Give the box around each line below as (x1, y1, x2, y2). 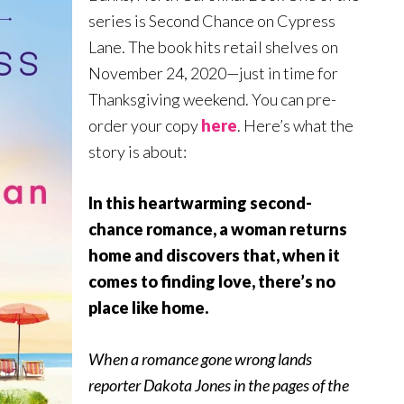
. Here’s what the (237, 115, 353, 136)
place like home (88, 298, 205, 318)
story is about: (88, 142, 187, 162)
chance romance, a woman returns (88, 219, 347, 240)
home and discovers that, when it (88, 245, 340, 266)
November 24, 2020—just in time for (88, 63, 338, 84)
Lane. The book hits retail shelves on (88, 37, 338, 58)
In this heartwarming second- (88, 193, 312, 214)
